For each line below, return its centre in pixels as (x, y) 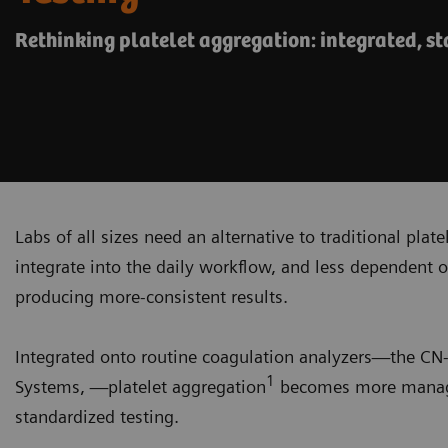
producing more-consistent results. (151, 296)
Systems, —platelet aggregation (140, 386)
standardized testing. (97, 416)
